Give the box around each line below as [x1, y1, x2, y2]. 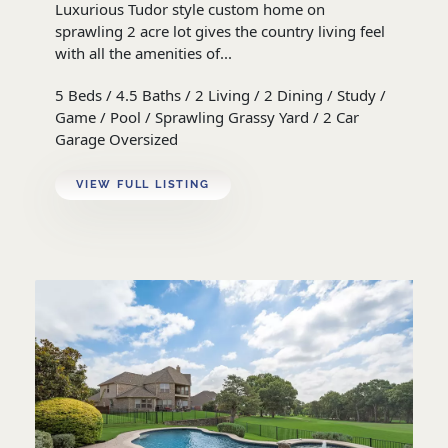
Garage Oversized [55, 128, 178, 149]
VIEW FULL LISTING [76, 177, 210, 191]
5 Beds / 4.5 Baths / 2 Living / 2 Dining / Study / [55, 84, 386, 105]
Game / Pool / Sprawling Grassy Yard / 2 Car [55, 106, 359, 127]
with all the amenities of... [55, 42, 232, 63]
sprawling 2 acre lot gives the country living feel [55, 20, 385, 41]
